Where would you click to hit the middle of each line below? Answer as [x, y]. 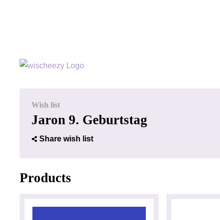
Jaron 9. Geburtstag [89, 120]
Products [45, 178]
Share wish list [66, 139]
